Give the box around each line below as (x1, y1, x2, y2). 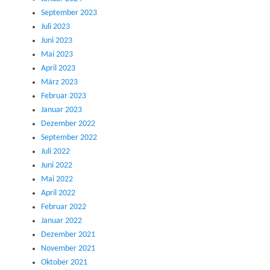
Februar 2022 (41, 202, 86, 212)
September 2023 (41, 8, 97, 17)
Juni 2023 (41, 36, 72, 45)
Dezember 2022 (41, 119, 95, 128)
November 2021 (41, 243, 95, 253)
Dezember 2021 (41, 230, 95, 239)
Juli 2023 (41, 22, 70, 31)
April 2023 (41, 63, 75, 73)
